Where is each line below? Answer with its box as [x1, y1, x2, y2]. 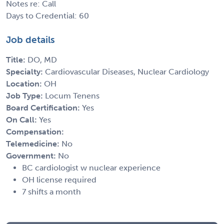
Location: [6, 78, 44, 88]
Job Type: [6, 90, 45, 100]
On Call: [6, 114, 39, 124]
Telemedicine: [6, 138, 61, 148]
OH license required [22, 174, 96, 184]
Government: [6, 150, 58, 160]
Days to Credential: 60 [6, 10, 89, 20]
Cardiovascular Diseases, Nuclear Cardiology [45, 66, 209, 76]
